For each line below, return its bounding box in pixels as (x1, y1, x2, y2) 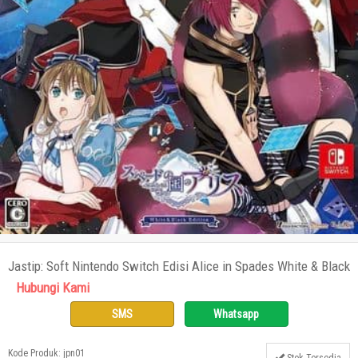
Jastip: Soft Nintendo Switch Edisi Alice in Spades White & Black (8, 258, 350, 275)
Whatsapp (213, 308, 259, 321)
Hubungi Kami (16, 280, 89, 296)
